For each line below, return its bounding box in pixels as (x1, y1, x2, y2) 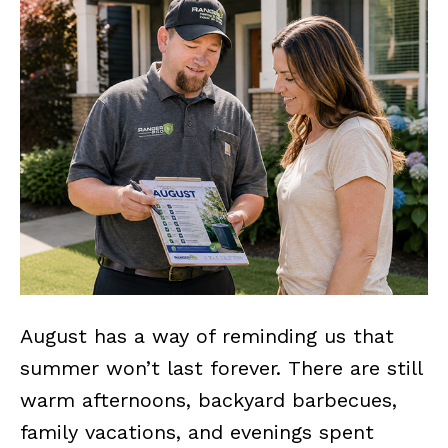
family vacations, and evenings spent (20, 419, 374, 444)
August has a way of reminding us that (20, 323, 394, 348)
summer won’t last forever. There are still (20, 355, 422, 380)
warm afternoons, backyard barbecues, (20, 387, 397, 412)
